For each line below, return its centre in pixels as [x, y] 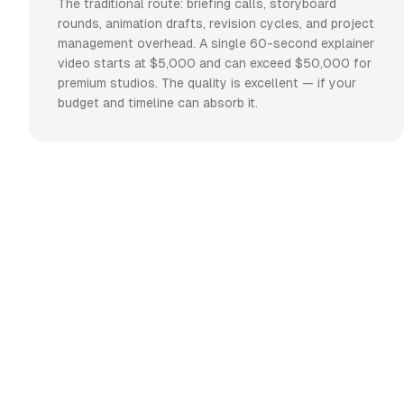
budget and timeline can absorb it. [158, 103]
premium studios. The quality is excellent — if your [207, 83]
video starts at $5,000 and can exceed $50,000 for [215, 64]
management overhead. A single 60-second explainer [216, 44]
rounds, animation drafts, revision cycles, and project [216, 24]
